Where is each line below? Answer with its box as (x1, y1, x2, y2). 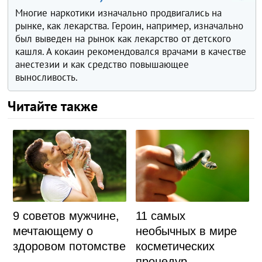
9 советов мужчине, (12, 209, 119, 223)
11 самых (136, 209, 186, 222)
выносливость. (15, 71, 78, 84)
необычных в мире (136, 224, 237, 237)
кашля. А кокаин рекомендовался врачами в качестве (15, 45, 247, 58)
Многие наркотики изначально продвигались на (15, 6, 222, 20)
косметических (136, 239, 215, 253)
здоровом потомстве (12, 240, 126, 253)
